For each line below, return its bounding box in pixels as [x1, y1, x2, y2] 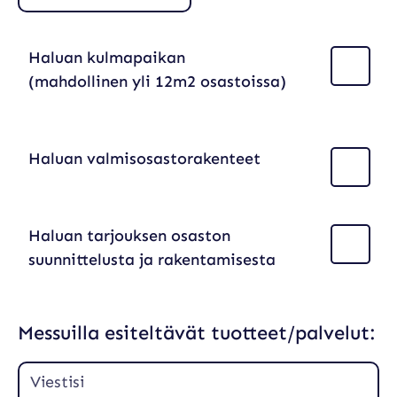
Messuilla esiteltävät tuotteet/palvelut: [18, 321, 375, 345]
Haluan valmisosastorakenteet [28, 149, 261, 168]
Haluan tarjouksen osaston [28, 226, 230, 245]
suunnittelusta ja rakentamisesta [28, 250, 276, 269]
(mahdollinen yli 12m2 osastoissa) [28, 72, 286, 91]
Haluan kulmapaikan [28, 48, 190, 67]
